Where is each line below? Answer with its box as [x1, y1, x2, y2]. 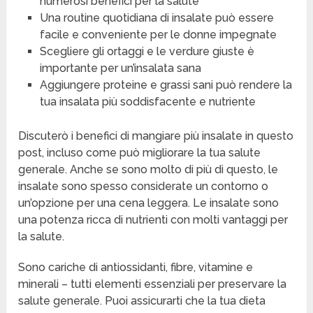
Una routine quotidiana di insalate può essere [39, 11, 274, 25]
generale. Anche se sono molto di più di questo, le [18, 163, 279, 177]
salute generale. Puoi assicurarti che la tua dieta [18, 294, 266, 308]
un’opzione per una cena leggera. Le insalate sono [18, 196, 279, 210]
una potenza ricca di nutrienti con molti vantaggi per [18, 213, 289, 227]
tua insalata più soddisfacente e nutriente [39, 95, 256, 109]
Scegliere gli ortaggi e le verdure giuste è [39, 45, 254, 59]
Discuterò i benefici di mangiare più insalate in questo [18, 129, 294, 143]
